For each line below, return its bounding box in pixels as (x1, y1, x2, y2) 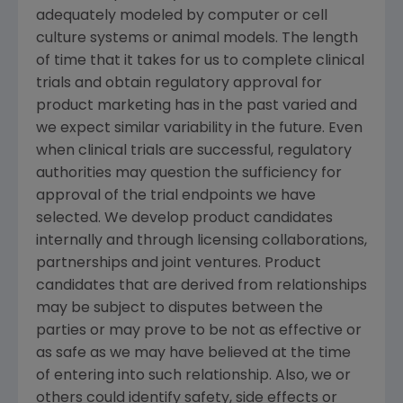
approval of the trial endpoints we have (36, 188, 316, 203)
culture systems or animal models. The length (36, 31, 358, 46)
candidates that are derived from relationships (36, 278, 367, 293)
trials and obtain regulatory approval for (36, 76, 322, 91)
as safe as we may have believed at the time (36, 345, 351, 361)
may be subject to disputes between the (36, 300, 323, 316)
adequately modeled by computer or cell (36, 8, 327, 23)
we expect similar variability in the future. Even (36, 121, 363, 136)
